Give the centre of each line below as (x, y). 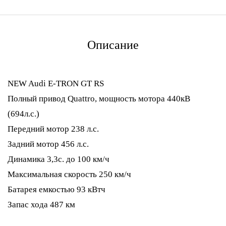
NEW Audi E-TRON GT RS (57, 83)
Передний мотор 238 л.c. (53, 129)
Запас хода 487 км (41, 205)
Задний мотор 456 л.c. (48, 144)
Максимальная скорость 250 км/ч (69, 174)
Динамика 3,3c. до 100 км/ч (59, 159)
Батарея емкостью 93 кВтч (56, 189)
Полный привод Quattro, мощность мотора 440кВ (99, 99)
